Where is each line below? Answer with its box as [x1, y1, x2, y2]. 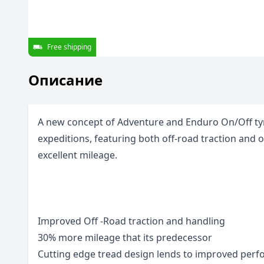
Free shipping [47, 42, 91, 52]
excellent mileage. [38, 148, 117, 161]
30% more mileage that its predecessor [38, 231, 212, 244]
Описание [28, 70, 103, 90]
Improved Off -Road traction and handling [38, 214, 225, 227]
